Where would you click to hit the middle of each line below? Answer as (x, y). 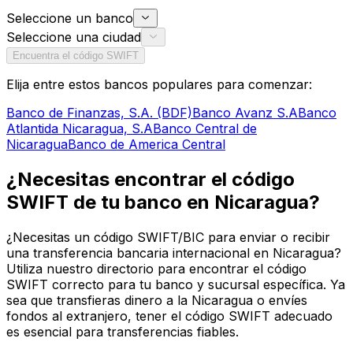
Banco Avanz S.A (245, 113)
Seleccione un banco (70, 19)
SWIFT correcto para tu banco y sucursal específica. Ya (176, 285)
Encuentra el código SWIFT (76, 56)
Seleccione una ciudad (74, 37)
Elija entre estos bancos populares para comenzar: (159, 85)
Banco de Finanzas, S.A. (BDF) (99, 113)
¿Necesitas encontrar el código (150, 180)
